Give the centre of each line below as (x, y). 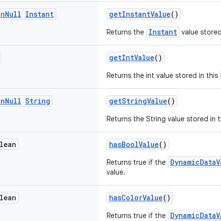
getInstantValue (140, 14)
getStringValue (138, 101)
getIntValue (132, 57)
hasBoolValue (134, 144)
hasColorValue (136, 198)
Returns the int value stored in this (163, 75)
